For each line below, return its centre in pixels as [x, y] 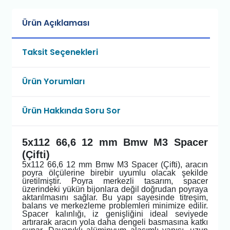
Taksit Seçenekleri [60, 52]
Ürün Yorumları [54, 82]
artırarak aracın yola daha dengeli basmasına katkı [115, 222]
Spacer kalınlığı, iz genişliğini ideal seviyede [115, 214]
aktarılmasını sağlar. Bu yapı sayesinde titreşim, [115, 198]
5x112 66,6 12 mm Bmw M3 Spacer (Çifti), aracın [115, 165]
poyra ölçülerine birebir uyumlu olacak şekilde [115, 173]
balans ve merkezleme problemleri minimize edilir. [115, 206]
